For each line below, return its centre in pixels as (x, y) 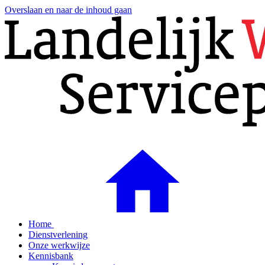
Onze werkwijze (59, 245)
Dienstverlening (58, 235)
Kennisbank (51, 256)
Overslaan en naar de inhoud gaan (68, 10)
